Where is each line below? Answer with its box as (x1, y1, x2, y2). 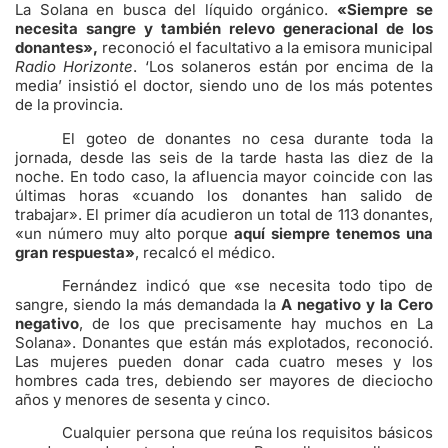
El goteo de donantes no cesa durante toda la (62, 128, 433, 148)
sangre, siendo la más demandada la (15, 295, 281, 314)
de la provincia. (15, 95, 123, 115)
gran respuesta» (15, 242, 135, 262)
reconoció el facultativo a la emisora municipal (98, 38, 433, 58)
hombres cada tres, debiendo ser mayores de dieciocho (15, 371, 433, 390)
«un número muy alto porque (15, 223, 234, 243)
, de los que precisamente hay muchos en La (79, 314, 433, 333)
